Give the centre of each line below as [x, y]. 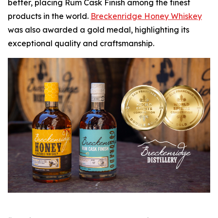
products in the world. [49, 16]
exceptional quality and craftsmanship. [81, 43]
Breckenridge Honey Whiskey [146, 16]
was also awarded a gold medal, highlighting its [99, 30]
